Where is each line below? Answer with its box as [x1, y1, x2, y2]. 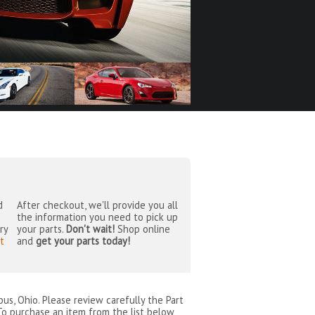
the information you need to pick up [16, 210, 178, 224]
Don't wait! [65, 222, 115, 236]
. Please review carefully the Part [38, 292, 184, 307]
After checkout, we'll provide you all [16, 198, 178, 212]
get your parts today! [35, 234, 130, 248]
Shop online [114, 222, 170, 236]
